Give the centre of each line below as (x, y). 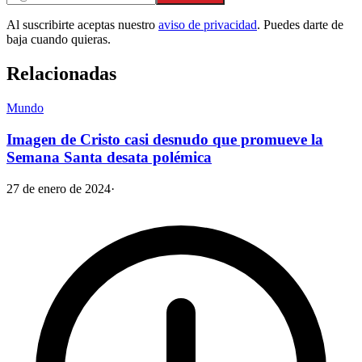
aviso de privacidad (208, 25)
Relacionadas (61, 74)
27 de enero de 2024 (59, 188)
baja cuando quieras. (59, 40)
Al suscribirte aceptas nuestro (81, 25)
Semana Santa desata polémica (109, 157)
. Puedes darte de (300, 25)
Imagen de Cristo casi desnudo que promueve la (165, 139)
